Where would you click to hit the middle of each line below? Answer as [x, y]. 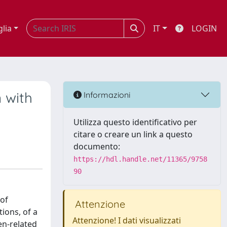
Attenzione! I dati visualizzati [127, 220]
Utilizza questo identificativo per [135, 122]
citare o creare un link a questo [133, 134]
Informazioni [106, 94]
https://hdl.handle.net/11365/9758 [140, 159]
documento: [97, 146]
